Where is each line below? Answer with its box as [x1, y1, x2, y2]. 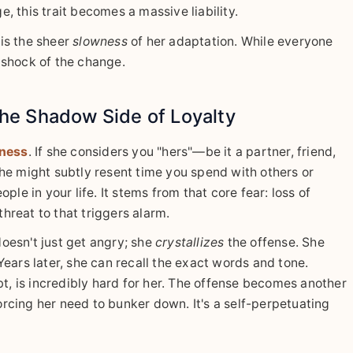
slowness [72, 34, 128, 50]
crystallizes [155, 235, 225, 251]
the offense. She [224, 235, 325, 251]
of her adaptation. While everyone [127, 34, 333, 50]
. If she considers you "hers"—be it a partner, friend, [28, 143, 336, 159]
